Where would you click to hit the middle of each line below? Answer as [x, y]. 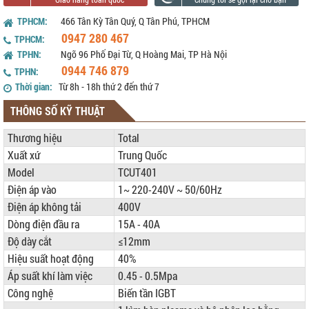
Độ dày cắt [30, 241]
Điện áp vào [32, 190]
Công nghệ [30, 293]
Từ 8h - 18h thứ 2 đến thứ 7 [109, 87]
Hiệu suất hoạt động [51, 259]
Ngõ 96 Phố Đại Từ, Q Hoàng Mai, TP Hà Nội [144, 54]
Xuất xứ [24, 155]
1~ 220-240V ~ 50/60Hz [170, 190]
